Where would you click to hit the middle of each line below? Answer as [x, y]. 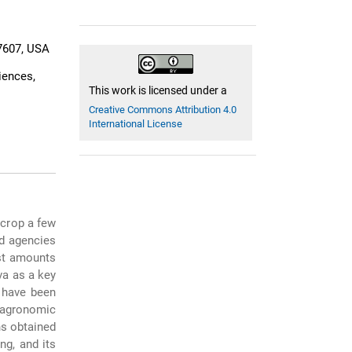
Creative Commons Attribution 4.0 [163, 109]
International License [136, 123]
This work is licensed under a [158, 90]
